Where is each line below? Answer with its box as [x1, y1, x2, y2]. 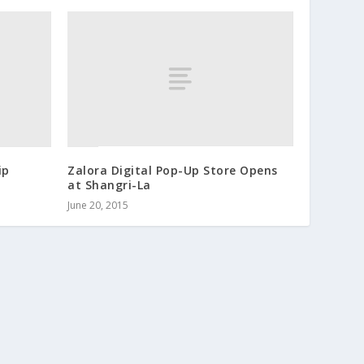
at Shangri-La [67, 176, 151, 193]
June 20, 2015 [67, 197, 129, 212]
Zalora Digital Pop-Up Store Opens [67, 162, 278, 178]
